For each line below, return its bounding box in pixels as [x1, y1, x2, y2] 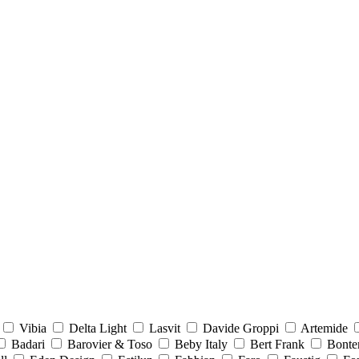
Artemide [301, 321, 348, 335]
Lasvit [149, 321, 180, 335]
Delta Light [69, 321, 127, 335]
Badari [11, 337, 45, 351]
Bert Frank [250, 337, 305, 351]
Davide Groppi [203, 321, 279, 335]
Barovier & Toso [67, 337, 152, 351]
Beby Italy [175, 337, 228, 351]
